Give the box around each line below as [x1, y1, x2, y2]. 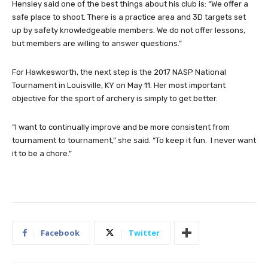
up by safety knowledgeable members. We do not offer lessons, [12, 26, 245, 35]
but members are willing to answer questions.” [12, 39, 182, 48]
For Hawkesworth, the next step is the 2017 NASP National [12, 68, 226, 77]
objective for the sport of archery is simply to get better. [12, 94, 218, 103]
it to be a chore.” [12, 149, 72, 159]
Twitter [129, 227, 160, 239]
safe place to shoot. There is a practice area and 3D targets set [12, 13, 246, 22]
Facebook [41, 227, 80, 239]
